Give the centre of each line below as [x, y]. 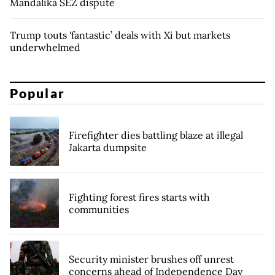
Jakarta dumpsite [108, 148]
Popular [37, 93]
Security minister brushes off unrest [151, 259]
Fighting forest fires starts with [139, 197]
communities [99, 210]
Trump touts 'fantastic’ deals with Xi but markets [120, 35]
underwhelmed [45, 47]
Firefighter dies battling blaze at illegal [156, 135]
